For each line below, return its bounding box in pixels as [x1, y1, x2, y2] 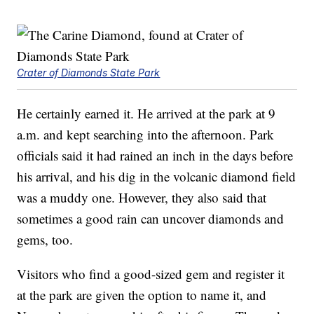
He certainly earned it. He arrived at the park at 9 [17, 104, 276, 123]
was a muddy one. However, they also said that [17, 189, 267, 207]
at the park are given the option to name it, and [17, 286, 267, 304]
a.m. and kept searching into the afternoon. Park [17, 125, 275, 144]
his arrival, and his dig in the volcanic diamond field [17, 168, 296, 186]
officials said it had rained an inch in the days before [17, 146, 294, 165]
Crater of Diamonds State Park [17, 67, 161, 79]
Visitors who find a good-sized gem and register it [17, 265, 285, 283]
